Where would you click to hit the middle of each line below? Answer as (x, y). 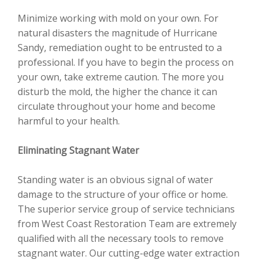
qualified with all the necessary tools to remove (121, 238)
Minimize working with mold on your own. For (118, 18)
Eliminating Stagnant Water (78, 150)
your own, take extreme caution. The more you (121, 77)
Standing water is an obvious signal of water (115, 180)
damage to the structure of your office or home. (123, 194)
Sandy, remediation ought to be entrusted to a (120, 48)
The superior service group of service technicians (126, 209)
